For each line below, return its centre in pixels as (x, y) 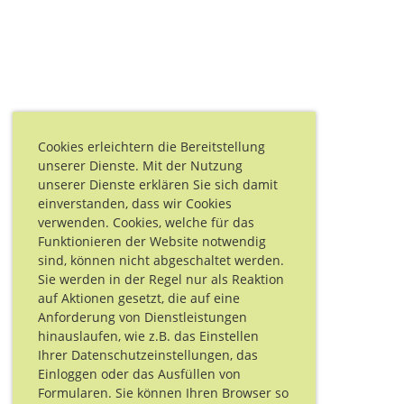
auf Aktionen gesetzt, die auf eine (139, 298)
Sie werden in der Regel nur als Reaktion (161, 279)
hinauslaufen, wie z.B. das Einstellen (148, 335)
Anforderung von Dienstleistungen (142, 317)
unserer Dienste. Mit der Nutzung (140, 165)
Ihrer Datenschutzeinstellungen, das (148, 354)
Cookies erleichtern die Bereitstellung (151, 146)
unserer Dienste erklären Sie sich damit (158, 184)
